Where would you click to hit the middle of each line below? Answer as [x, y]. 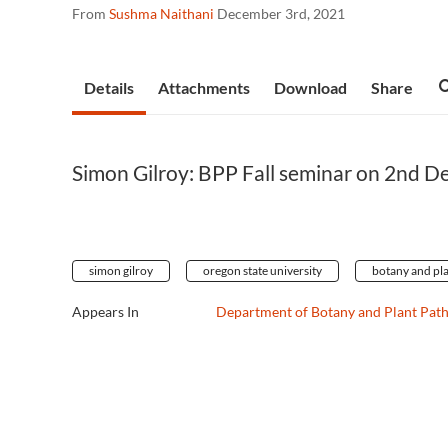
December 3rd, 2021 [281, 13]
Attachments [204, 87]
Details [109, 87]
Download [310, 87]
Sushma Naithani [161, 13]
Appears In [105, 311]
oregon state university [262, 270]
